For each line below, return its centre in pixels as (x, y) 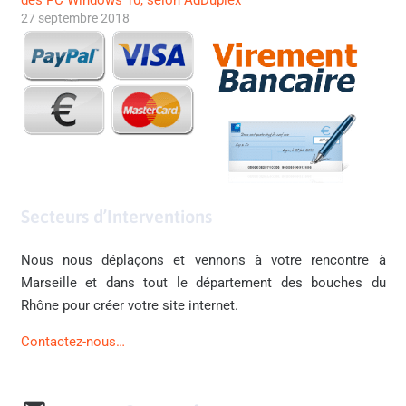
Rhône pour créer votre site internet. (129, 306)
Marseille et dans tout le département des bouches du (203, 283)
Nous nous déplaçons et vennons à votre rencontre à (203, 261)
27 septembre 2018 (75, 18)
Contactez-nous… (72, 342)
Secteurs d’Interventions (116, 216)
